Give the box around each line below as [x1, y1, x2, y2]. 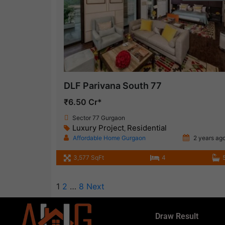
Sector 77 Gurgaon [72, 114, 125, 122]
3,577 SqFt [73, 154, 104, 162]
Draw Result [155, 211, 198, 221]
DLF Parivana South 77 [64, 80, 162, 91]
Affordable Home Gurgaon [73, 134, 146, 142]
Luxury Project [72, 123, 124, 133]
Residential [127, 123, 167, 133]
